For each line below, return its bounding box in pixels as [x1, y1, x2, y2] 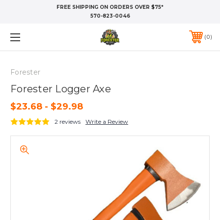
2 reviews [55, 117, 81, 125]
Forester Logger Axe [10, 82, 111, 95]
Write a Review [85, 117, 128, 125]
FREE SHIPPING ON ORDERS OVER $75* [56, 4, 164, 10]
